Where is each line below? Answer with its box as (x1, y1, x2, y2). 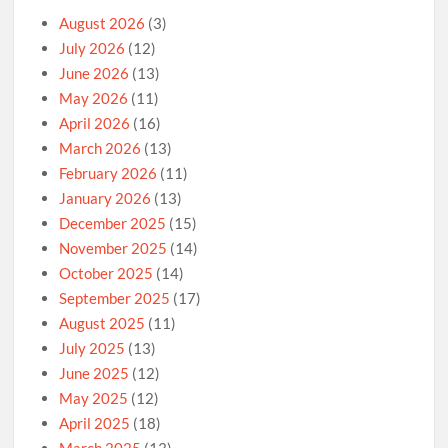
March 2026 (59, 139, 142, 158)
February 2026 (59, 164, 158, 183)
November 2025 (59, 239, 168, 258)
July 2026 (59, 39, 126, 58)
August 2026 (59, 14, 146, 33)
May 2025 (59, 389, 129, 408)
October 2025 (59, 264, 154, 283)
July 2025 (59, 339, 126, 358)
